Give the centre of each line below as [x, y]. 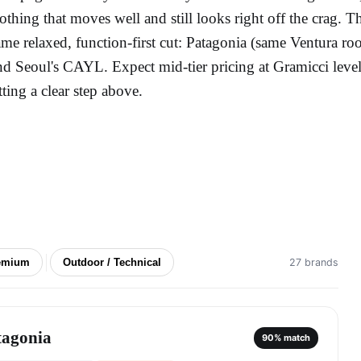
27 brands [314, 263]
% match [292, 337]
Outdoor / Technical [112, 263]
